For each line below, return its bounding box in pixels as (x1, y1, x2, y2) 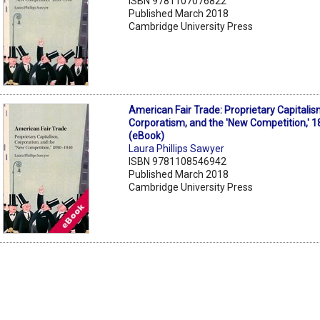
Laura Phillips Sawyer (129, 142, 225, 154)
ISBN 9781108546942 (129, 155, 227, 167)
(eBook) (129, 129, 165, 141)
